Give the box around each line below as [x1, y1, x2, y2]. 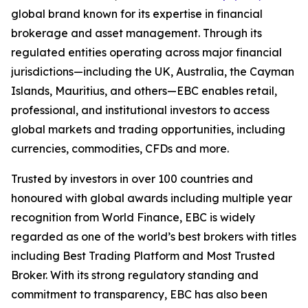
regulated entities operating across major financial [11, 45, 282, 60]
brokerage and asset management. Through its [11, 26, 262, 41]
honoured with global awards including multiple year [11, 191, 292, 206]
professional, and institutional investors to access [11, 103, 269, 118]
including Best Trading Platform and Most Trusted [11, 249, 275, 263]
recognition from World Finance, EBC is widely [11, 210, 255, 225]
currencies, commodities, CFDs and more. [11, 142, 229, 156]
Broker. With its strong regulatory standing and [11, 268, 258, 283]
